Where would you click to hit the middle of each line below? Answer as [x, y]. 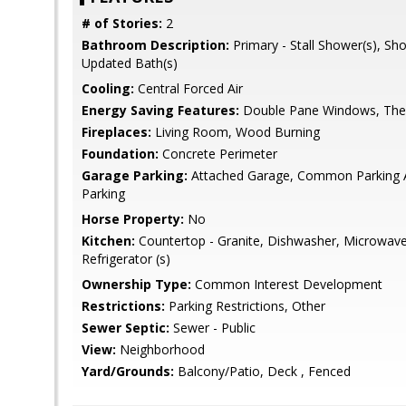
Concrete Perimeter [218, 154]
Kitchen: [108, 241]
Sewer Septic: [126, 328]
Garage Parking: [135, 175]
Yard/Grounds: [128, 371]
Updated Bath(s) [130, 63]
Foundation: [120, 154]
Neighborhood [160, 349]
